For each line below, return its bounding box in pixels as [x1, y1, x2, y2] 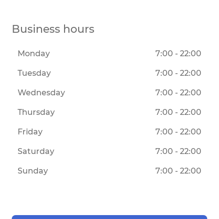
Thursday [18, 108, 55, 117]
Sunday [18, 166, 48, 176]
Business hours [12, 22, 94, 36]
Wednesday [18, 88, 65, 98]
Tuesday [18, 68, 51, 78]
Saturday [18, 147, 54, 156]
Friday [18, 127, 43, 137]
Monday [18, 49, 50, 59]
